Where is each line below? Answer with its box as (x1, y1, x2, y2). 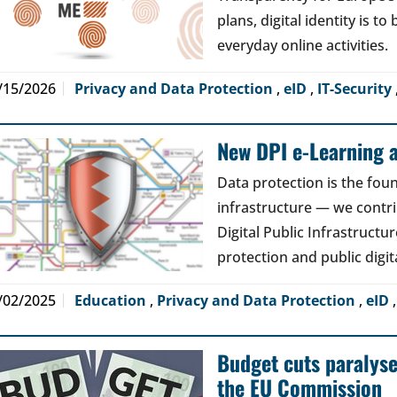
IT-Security (317, 79, 395, 98)
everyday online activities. (217, 35, 388, 55)
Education (74, 291, 150, 310)
